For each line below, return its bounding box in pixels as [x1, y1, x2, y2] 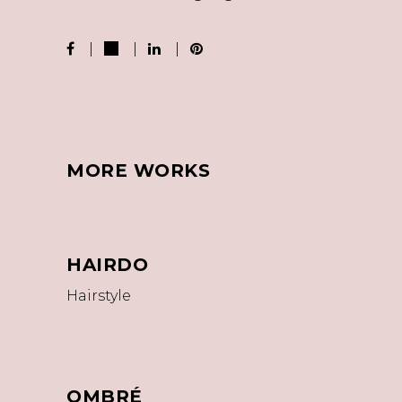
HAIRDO [66, 253, 148, 275]
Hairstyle [66, 286, 131, 304]
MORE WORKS [66, 159, 210, 181]
